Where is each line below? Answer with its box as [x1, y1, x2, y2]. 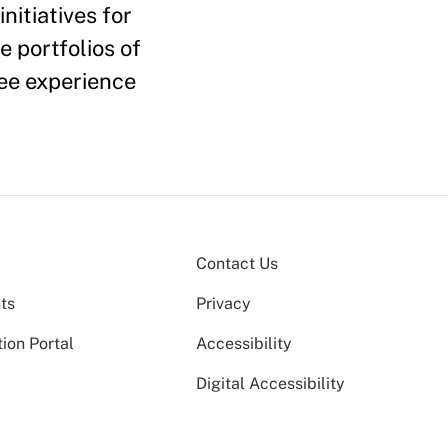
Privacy [196, 294, 251, 313]
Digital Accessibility [196, 374, 345, 393]
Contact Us [196, 254, 278, 273]
